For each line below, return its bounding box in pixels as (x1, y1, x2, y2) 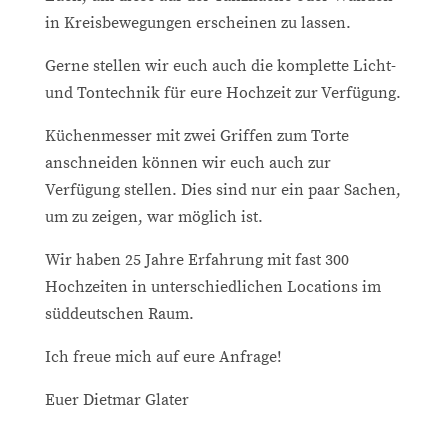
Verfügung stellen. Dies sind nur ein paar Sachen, (44, 179, 401, 200)
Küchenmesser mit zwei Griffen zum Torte (44, 125, 349, 146)
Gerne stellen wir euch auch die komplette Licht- (44, 55, 396, 76)
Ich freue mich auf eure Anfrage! (44, 346, 282, 367)
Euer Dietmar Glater (44, 389, 189, 410)
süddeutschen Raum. (44, 303, 194, 324)
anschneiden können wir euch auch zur (44, 152, 331, 173)
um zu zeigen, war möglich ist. (44, 206, 263, 227)
